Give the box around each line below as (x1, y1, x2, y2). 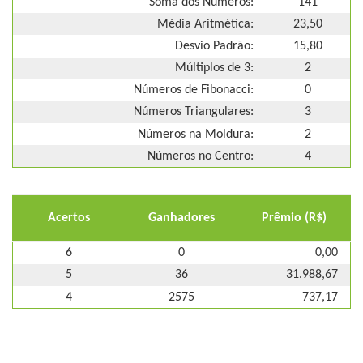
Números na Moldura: (138, 127, 254, 141)
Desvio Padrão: (175, 39, 254, 53)
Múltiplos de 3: (175, 62, 254, 75)
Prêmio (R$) (262, 211, 327, 225)
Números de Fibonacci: (134, 83, 254, 97)
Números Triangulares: (134, 105, 254, 119)
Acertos (47, 211, 90, 225)
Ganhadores (147, 211, 215, 225)
